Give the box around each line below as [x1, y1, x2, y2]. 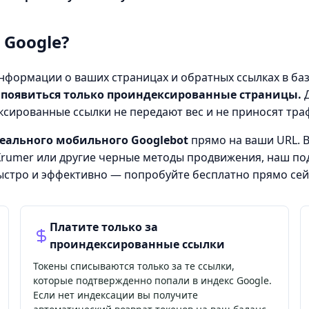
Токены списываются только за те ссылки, [33, 259, 235, 272]
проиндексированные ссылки [50, 236, 226, 252]
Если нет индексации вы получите [33, 288, 199, 301]
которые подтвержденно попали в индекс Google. [33, 273, 272, 287]
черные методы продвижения [99, 149, 261, 165]
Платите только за [50, 219, 159, 235]
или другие [34, 149, 99, 165]
